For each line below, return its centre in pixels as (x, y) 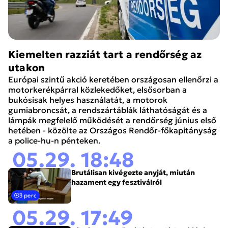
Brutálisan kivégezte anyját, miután (133, 172)
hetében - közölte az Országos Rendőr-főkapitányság (112, 130)
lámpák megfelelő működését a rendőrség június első (112, 120)
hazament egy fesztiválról (117, 182)
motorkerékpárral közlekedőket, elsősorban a (97, 89)
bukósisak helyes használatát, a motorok (88, 99)
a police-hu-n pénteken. (54, 140)
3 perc (28, 195)
